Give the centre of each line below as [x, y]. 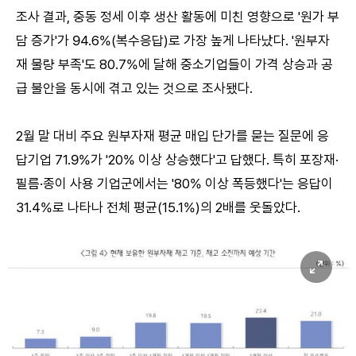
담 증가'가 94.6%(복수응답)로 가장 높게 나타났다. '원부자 [173, 41]
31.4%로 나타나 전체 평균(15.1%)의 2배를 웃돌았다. [158, 208]
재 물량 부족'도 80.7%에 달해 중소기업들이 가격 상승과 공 [174, 65]
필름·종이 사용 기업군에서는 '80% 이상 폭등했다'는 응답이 [174, 184]
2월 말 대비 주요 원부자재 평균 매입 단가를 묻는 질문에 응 [172, 136]
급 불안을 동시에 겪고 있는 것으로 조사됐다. [134, 89]
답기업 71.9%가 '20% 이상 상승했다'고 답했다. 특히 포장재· [177, 160]
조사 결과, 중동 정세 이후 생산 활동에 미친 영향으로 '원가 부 [178, 17]
